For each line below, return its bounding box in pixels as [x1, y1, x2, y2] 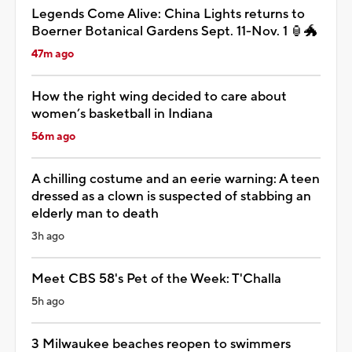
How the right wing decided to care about [31, 87, 287, 105]
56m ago [31, 129, 75, 144]
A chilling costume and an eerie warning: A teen [31, 170, 320, 188]
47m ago [31, 46, 74, 61]
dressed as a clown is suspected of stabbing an [31, 187, 311, 205]
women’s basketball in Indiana [31, 104, 213, 123]
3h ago [31, 229, 64, 244]
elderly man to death [31, 204, 159, 222]
